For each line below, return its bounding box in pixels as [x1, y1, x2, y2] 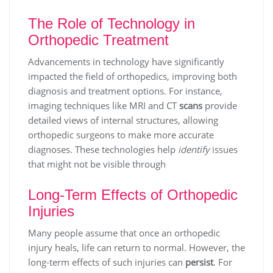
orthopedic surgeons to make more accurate [28, 129, 214, 141]
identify [178, 143, 210, 156]
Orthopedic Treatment [28, 32, 169, 49]
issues [210, 143, 238, 156]
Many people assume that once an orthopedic [28, 227, 220, 239]
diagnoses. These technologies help [28, 143, 178, 156]
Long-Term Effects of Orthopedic [28, 186, 238, 204]
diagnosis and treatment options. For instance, [28, 85, 222, 97]
